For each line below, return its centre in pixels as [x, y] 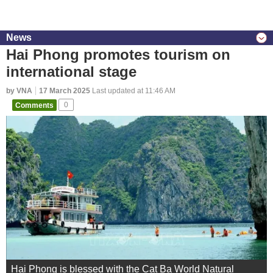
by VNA [19, 91]
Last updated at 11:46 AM [133, 91]
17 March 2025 [65, 91]
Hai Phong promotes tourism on [118, 55]
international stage [71, 72]
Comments [34, 105]
